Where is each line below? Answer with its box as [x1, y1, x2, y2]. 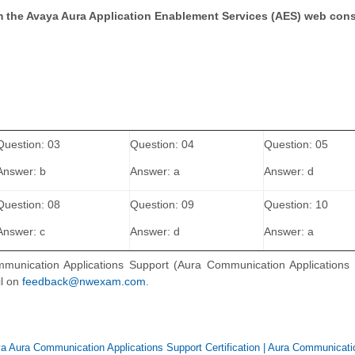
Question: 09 [130, 198, 194, 212]
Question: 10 [264, 198, 328, 212]
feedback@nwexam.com [22, 275, 146, 288]
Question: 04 [130, 138, 194, 151]
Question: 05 [264, 138, 328, 151]
